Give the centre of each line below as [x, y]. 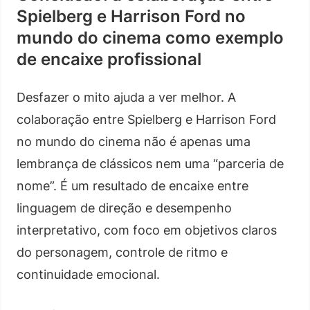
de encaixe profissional [109, 59]
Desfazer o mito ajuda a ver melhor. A [126, 97]
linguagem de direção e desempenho [124, 208]
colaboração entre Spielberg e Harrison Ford [146, 119]
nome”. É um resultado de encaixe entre [133, 185]
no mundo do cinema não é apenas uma [134, 141]
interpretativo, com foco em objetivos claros [147, 230]
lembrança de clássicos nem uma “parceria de [150, 163]
